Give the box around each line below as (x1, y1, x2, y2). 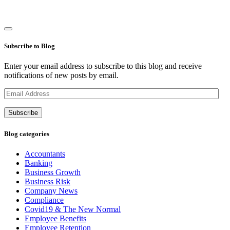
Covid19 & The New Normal (25, 204, 121, 214)
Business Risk (25, 177, 70, 186)
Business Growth (25, 167, 81, 177)
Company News (25, 186, 78, 195)
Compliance (25, 195, 64, 204)
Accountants (25, 149, 65, 158)
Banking (25, 158, 52, 167)
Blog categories (4, 129, 49, 138)
